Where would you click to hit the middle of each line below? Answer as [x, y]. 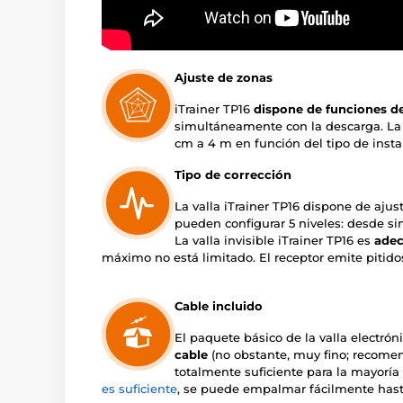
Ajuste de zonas [224, 78]
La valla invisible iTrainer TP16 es [274, 241]
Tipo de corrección [233, 175]
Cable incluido [219, 306]
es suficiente [139, 389]
